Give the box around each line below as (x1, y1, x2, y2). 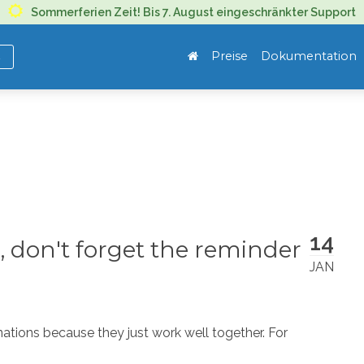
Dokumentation (261, 49, 357, 64)
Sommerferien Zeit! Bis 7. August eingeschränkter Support (31, 6, 356, 19)
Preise (211, 49, 248, 64)
